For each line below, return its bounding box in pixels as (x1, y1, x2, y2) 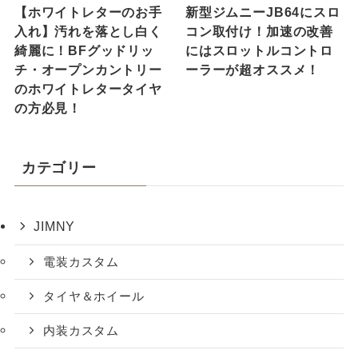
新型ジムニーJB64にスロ (185, 5, 340, 20)
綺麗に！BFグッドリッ (14, 43, 154, 58)
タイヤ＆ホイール (43, 289, 145, 303)
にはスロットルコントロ (185, 43, 333, 58)
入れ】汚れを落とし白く (14, 24, 162, 39)
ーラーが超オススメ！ (185, 62, 320, 78)
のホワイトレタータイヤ (14, 82, 162, 97)
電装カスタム (43, 256, 120, 269)
